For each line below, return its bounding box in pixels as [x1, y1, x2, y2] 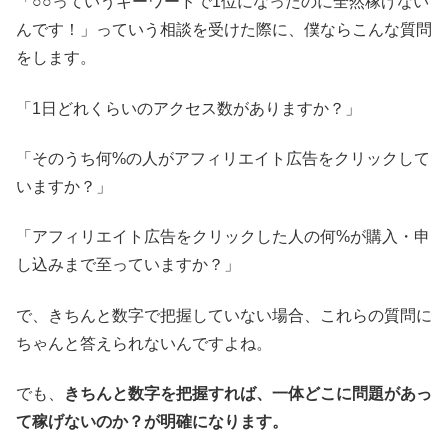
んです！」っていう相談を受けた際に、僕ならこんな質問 [16, 21, 432, 39]
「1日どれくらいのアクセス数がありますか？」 [16, 99, 361, 117]
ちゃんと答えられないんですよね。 [16, 334, 272, 352]
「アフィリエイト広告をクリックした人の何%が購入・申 [16, 228, 430, 246]
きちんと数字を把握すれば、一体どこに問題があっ [64, 385, 432, 403]
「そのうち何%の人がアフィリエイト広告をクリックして [16, 149, 430, 167]
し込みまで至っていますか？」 [16, 256, 240, 274]
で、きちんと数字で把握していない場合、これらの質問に [16, 306, 432, 324]
